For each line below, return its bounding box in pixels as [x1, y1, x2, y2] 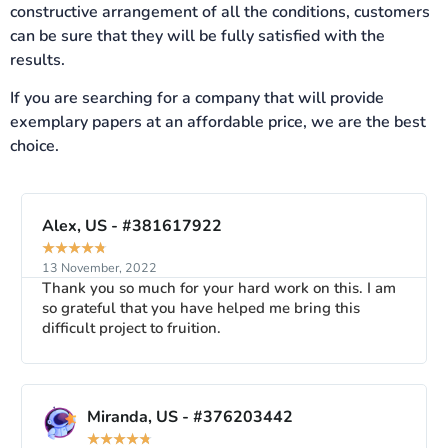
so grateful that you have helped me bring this [41, 297, 360, 318]
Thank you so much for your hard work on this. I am [41, 277, 396, 298]
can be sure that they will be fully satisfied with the [10, 24, 385, 47]
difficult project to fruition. [41, 317, 221, 338]
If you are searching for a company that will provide [10, 87, 384, 110]
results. [10, 48, 65, 71]
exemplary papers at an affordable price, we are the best [10, 111, 426, 134]
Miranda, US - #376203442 [86, 405, 293, 428]
